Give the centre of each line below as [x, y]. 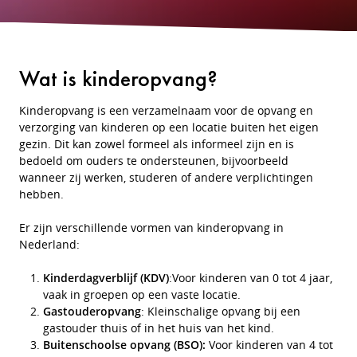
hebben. [41, 194]
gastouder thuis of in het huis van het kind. [159, 328]
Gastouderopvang [92, 311]
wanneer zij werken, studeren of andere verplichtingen [166, 177]
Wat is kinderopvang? [118, 78]
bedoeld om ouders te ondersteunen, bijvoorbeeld [154, 161]
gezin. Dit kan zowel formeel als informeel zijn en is [157, 144]
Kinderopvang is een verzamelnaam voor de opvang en [166, 110]
